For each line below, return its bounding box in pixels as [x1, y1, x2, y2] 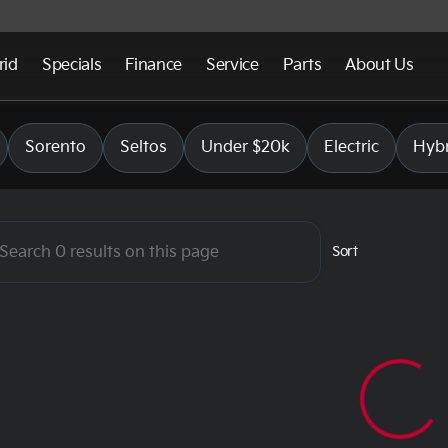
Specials [41, 56, 102, 75]
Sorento [25, 138, 86, 157]
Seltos [120, 138, 167, 157]
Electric [324, 138, 379, 157]
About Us [345, 56, 414, 75]
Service [206, 56, 259, 75]
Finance [125, 56, 183, 75]
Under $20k [201, 138, 290, 157]
